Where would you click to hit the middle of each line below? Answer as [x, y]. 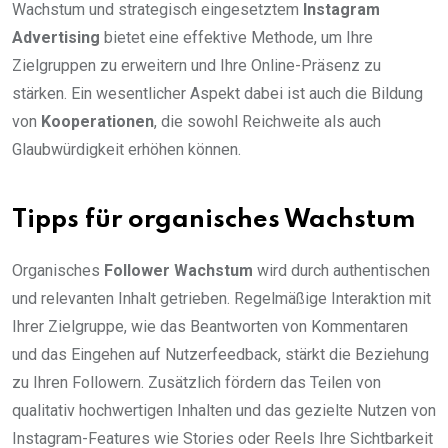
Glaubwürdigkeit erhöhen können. [126, 150]
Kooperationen [97, 122]
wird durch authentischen [341, 271]
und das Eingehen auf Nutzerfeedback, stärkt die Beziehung [220, 355]
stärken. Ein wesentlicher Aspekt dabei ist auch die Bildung [217, 94]
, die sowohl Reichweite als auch [267, 122]
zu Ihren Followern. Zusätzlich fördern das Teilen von [196, 383]
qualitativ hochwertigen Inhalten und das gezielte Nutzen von [224, 411]
